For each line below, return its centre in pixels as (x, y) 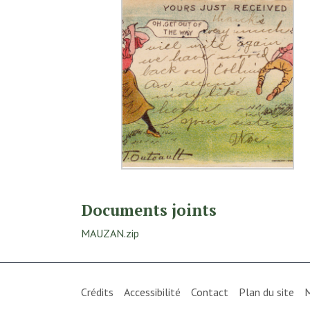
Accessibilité (152, 292)
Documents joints (149, 210)
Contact (210, 292)
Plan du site (266, 292)
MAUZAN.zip (110, 233)
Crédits (97, 292)
